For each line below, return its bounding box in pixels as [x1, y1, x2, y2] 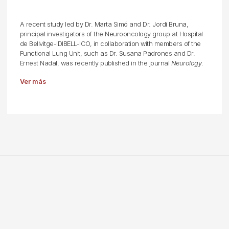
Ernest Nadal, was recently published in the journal [19, 59, 171, 67]
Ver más [19, 78, 46, 85]
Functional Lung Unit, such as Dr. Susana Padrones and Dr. [19, 50, 195, 57]
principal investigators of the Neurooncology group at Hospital [19, 30, 203, 38]
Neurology [171, 59, 202, 67]
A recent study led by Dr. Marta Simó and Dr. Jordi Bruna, [19, 20, 189, 28]
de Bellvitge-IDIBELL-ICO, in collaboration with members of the [19, 40, 201, 48]
